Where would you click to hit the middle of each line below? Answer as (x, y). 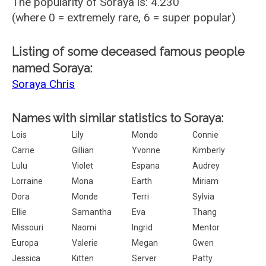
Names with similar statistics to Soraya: (118, 118)
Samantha (92, 212)
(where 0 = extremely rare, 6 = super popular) (124, 18)
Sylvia (203, 197)
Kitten (83, 258)
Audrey (206, 166)
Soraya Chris (43, 84)
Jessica (26, 258)
